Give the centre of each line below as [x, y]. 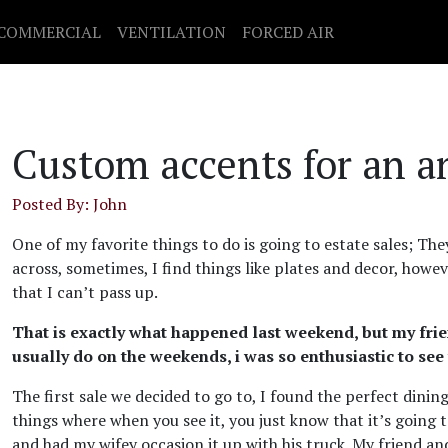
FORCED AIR [288, 32]
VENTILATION [171, 32]
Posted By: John [69, 204]
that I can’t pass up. [85, 292]
